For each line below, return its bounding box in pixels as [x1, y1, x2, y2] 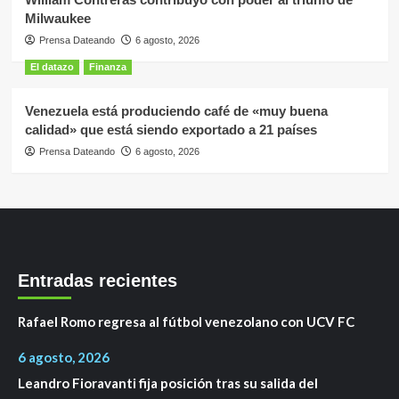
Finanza [88, 61, 126, 72]
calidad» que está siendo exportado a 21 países [24, 121, 317, 137]
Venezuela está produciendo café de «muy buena [24, 102, 328, 118]
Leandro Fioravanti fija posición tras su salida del [18, 374, 318, 391]
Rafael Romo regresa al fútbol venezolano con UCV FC [18, 313, 354, 330]
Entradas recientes [18, 270, 177, 290]
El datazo [29, 61, 74, 72]
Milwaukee [24, 10, 91, 26]
